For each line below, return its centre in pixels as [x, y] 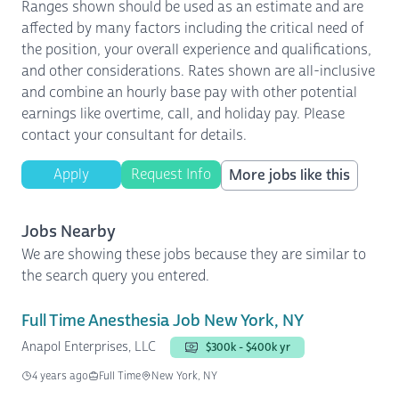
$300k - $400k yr [248, 347]
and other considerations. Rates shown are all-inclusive [198, 71]
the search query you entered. [115, 276]
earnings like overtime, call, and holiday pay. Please [183, 114]
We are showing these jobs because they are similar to [194, 254]
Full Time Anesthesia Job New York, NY [163, 321]
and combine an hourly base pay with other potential [189, 92]
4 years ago [60, 376]
